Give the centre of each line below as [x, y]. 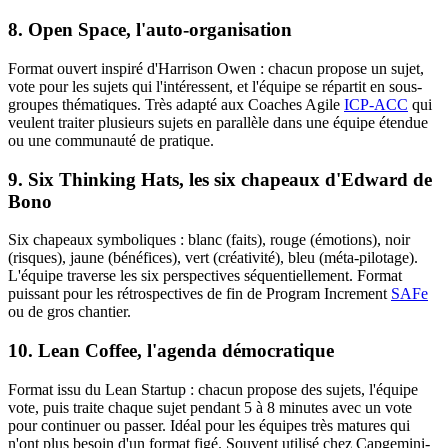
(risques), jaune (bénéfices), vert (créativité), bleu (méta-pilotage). [213, 258]
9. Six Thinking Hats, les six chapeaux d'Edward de [220, 179]
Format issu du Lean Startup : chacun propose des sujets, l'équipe [213, 389]
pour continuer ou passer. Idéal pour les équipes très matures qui [209, 425]
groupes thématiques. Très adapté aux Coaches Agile [176, 104]
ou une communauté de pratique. [111, 140]
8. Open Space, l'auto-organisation [150, 30]
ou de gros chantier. [69, 312]
